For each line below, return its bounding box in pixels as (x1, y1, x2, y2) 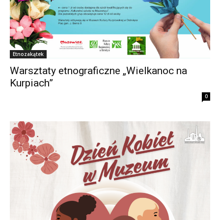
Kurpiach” (10, 77, 53, 89)
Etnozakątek (13, 51, 44, 58)
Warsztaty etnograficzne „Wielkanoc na (10, 65, 187, 77)
